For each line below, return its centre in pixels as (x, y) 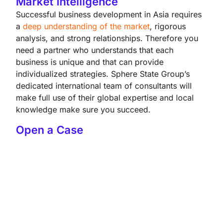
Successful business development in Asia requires (109, 15)
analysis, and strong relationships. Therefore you (107, 38)
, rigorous (168, 27)
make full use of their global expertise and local (105, 98)
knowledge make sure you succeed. (83, 110)
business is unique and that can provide (90, 62)
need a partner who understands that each (95, 50)
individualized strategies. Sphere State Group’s (103, 74)
